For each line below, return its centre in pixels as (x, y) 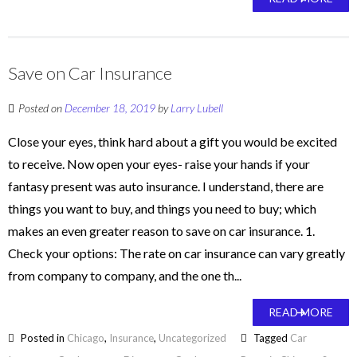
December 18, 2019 (110, 108)
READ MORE (301, 312)
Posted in (43, 338)
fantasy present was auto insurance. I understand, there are (166, 186)
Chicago (86, 338)
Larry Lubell (197, 108)
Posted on (41, 108)
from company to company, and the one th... (125, 275)
